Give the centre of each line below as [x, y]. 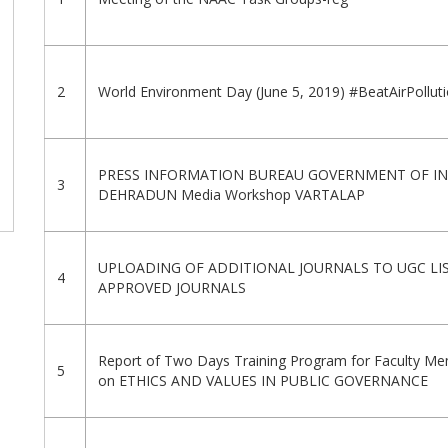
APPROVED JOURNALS [172, 288]
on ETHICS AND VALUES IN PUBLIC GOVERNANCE [263, 381]
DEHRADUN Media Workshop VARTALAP [231, 195]
